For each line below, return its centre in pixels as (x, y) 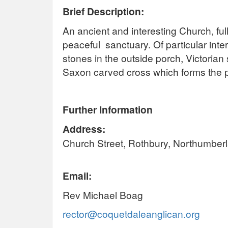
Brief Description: (103, 11)
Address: (84, 129)
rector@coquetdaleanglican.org (131, 213)
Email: (78, 175)
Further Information (108, 109)
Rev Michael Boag (104, 194)
